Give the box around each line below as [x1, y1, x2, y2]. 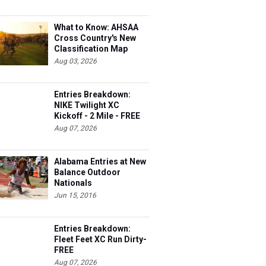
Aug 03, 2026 [54, 57, 97, 65]
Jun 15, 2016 [54, 191, 96, 199]
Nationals [54, 178, 92, 188]
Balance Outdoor [54, 167, 121, 177]
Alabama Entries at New [54, 157, 146, 166]
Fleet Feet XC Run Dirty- [54, 235, 147, 244]
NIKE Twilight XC [54, 100, 119, 110]
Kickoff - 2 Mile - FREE [54, 111, 140, 121]
